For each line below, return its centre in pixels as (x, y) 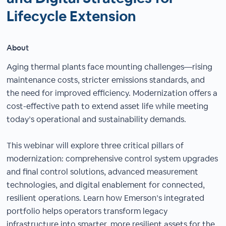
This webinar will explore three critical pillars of (95, 146)
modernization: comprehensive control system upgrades (112, 159)
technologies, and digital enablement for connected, (106, 185)
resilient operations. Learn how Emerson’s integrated (106, 198)
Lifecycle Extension (72, 16)
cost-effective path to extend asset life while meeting (108, 106)
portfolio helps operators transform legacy (87, 211)
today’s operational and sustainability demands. (97, 119)
